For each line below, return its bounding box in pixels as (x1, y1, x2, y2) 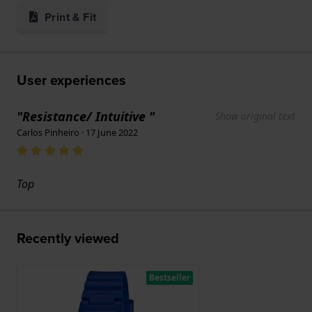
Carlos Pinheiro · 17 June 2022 (17, 126, 138, 139)
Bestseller (148, 272, 190, 284)
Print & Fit (45, 9, 97, 26)
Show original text (215, 109, 295, 123)
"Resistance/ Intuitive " (17, 108, 155, 125)
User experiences (17, 70, 126, 91)
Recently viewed (17, 228, 119, 249)
